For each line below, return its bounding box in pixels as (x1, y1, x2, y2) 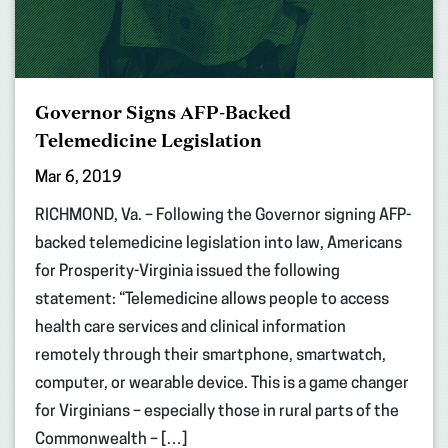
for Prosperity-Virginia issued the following (35, 264, 340, 281)
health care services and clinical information (35, 320, 346, 337)
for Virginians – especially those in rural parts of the (35, 404, 399, 421)
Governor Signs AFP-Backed (35, 100, 291, 125)
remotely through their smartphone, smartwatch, (35, 348, 386, 365)
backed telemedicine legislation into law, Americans (35, 236, 402, 253)
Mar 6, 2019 (35, 170, 122, 187)
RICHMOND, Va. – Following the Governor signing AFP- (35, 208, 411, 225)
